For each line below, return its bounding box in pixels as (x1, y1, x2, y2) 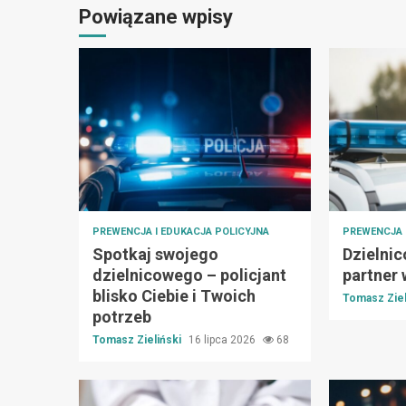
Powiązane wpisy (79, 5, 233, 28)
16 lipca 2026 (188, 333, 258, 346)
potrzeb (92, 306, 151, 326)
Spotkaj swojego (92, 244, 218, 264)
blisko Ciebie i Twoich (92, 285, 256, 305)
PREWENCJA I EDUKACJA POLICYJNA (92, 225, 269, 237)
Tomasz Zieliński (92, 333, 184, 346)
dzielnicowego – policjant (92, 265, 286, 285)
